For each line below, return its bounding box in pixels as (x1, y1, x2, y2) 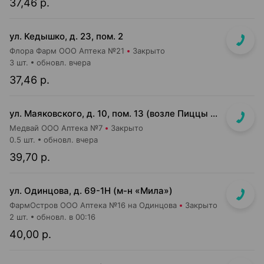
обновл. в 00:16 (37, 212, 95, 222)
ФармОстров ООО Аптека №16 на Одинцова (9, 200, 177, 210)
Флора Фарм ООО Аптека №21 (9, 46, 124, 55)
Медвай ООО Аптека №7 (9, 123, 103, 133)
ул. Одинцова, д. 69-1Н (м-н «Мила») (9, 185, 173, 196)
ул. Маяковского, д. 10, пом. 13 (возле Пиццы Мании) (210, 108, 217, 119)
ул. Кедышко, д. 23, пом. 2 (9, 31, 123, 42)
